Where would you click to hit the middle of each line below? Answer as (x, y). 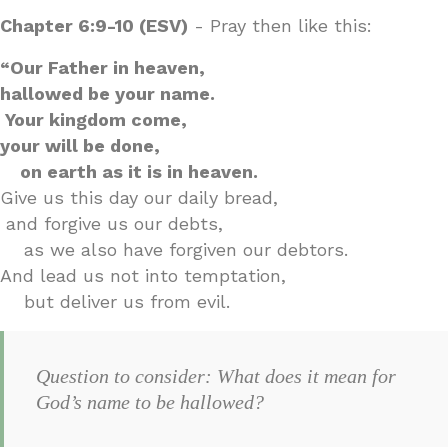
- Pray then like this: (280, 25)
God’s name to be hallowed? (150, 401)
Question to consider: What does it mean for (216, 375)
